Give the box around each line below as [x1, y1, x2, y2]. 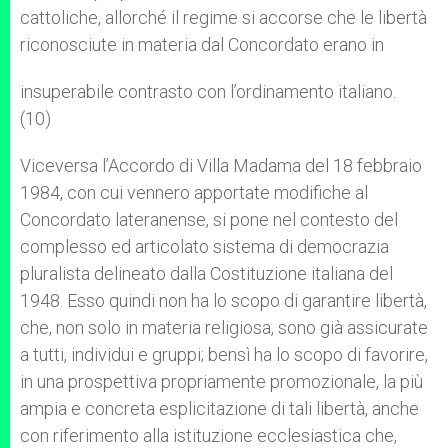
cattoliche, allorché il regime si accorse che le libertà [20, 7, 427, 28]
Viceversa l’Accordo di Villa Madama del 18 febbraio [20, 155, 422, 176]
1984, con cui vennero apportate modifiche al [20, 182, 368, 203]
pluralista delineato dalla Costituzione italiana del [20, 263, 393, 284]
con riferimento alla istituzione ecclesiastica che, [20, 425, 397, 446]
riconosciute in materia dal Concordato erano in [20, 34, 384, 55]
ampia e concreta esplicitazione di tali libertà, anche [20, 398, 419, 419]
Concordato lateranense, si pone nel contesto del [20, 209, 398, 230]
